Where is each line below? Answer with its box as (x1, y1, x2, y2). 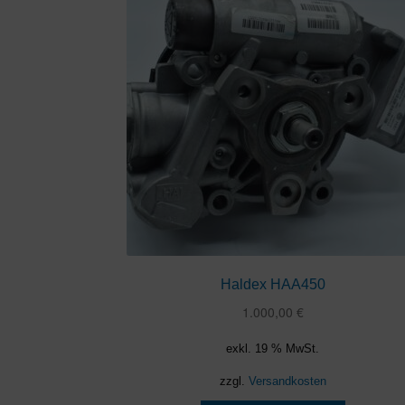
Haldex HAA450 (220, 277, 325, 293)
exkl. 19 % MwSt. (226, 342, 320, 355)
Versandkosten (248, 375, 326, 389)
